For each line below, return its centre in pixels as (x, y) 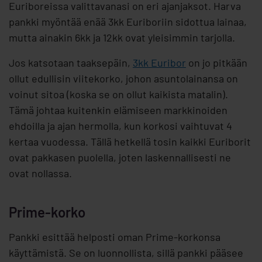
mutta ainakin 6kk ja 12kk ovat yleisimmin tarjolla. (122, 38)
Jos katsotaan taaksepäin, (71, 63)
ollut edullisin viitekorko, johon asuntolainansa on (123, 79)
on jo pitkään (217, 63)
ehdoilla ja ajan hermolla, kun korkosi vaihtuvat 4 (120, 126)
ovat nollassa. (40, 173)
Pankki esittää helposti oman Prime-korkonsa (115, 237)
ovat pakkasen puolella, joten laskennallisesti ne (120, 158)
